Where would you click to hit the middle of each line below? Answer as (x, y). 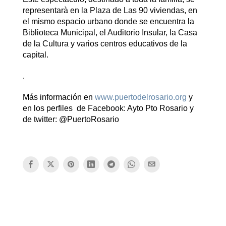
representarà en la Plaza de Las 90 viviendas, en (110, 10)
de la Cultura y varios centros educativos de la (105, 43)
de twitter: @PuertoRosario (71, 119)
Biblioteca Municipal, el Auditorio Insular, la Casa (110, 32)
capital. (35, 54)
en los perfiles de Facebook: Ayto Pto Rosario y (108, 108)
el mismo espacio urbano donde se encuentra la (108, 21)
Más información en (59, 97)
